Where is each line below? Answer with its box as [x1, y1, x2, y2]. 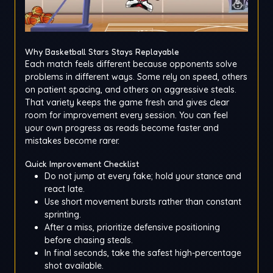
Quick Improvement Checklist [25, 158, 139, 169]
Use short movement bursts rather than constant [44, 196, 241, 208]
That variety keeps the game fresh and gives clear [25, 97, 229, 108]
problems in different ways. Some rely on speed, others [25, 71, 247, 83]
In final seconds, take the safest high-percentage [44, 247, 241, 259]
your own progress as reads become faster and [25, 122, 219, 134]
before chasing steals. [44, 235, 133, 246]
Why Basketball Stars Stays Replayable [25, 46, 179, 57]
